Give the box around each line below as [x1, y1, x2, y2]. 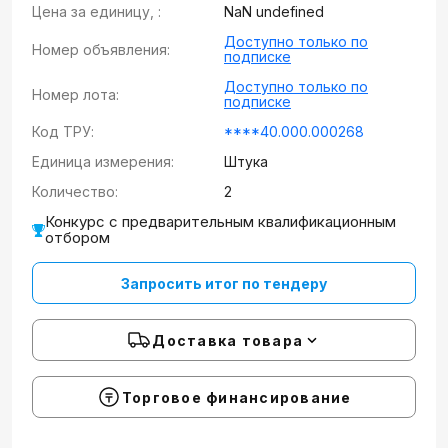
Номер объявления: [32, 40, 170, 58]
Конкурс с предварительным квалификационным [45, 212, 396, 231]
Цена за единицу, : [32, 3, 161, 20]
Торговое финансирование [121, 388, 352, 406]
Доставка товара [152, 331, 303, 349]
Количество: [32, 183, 118, 200]
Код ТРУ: [32, 123, 94, 140]
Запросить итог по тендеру [121, 274, 327, 292]
